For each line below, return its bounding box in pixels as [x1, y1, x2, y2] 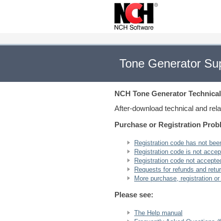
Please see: [114, 190, 153, 199]
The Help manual [134, 209, 183, 217]
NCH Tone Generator [114, 89, 186, 98]
